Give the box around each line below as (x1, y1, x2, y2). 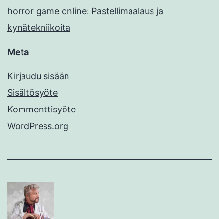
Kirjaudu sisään (7, 71, 69, 82)
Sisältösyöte (7, 88, 58, 98)
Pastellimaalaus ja (91, 6, 163, 17)
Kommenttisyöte (7, 104, 76, 115)
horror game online (7, 6, 87, 17)
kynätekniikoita (7, 22, 70, 33)
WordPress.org (7, 121, 68, 131)
